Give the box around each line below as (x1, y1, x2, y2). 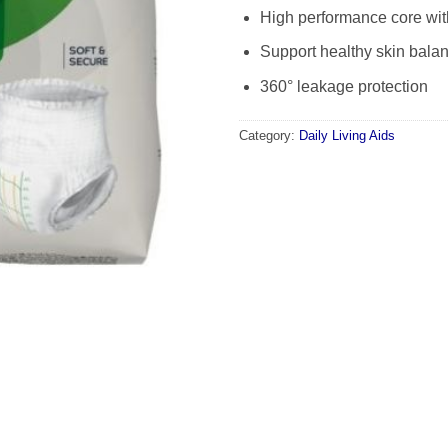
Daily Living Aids (299, 127, 395, 143)
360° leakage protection (259, 77, 428, 95)
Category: (239, 127, 299, 143)
